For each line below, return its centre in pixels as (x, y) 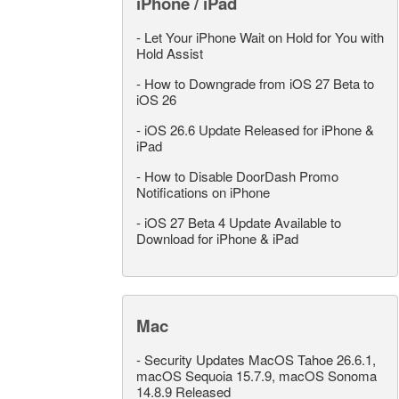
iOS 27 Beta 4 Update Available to (243, 222)
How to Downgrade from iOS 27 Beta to (259, 83)
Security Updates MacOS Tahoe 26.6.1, (260, 359)
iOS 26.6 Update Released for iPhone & (259, 130)
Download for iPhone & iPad (217, 238)
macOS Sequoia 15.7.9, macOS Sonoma (256, 375)
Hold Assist (170, 53)
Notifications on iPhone (203, 192)
